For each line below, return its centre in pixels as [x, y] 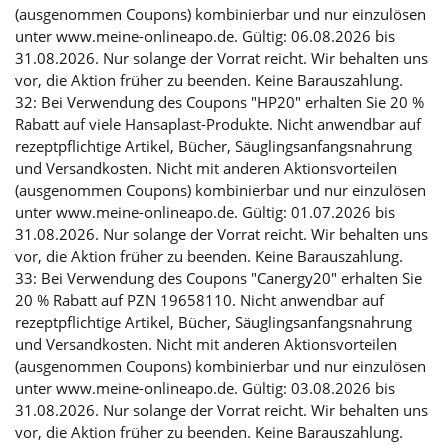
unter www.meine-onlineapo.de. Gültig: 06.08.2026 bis [205, 36]
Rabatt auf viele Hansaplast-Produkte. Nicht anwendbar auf [218, 124]
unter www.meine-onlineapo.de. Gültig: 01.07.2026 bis [205, 212]
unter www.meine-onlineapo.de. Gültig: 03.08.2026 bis [205, 388]
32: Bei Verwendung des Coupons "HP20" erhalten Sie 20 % [219, 102]
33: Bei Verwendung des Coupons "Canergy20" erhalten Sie [218, 278]
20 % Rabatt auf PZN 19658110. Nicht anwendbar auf [199, 300]
